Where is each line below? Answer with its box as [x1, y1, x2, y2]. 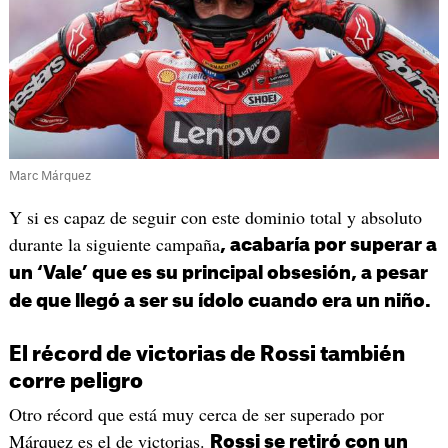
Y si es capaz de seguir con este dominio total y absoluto [8, 205, 422, 230]
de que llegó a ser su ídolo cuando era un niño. [8, 292, 431, 311]
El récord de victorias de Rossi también [8, 345, 405, 366]
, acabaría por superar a [219, 236, 437, 255]
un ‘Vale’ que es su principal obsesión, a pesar [8, 264, 428, 283]
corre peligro [8, 372, 143, 393]
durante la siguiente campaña [8, 232, 220, 257]
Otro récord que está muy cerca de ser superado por [8, 402, 384, 427]
